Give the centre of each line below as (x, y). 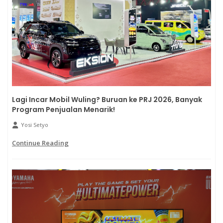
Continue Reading (40, 143)
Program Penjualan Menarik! (63, 110)
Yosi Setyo (35, 125)
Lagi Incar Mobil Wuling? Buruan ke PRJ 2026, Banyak (107, 100)
